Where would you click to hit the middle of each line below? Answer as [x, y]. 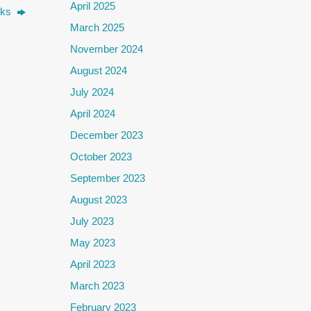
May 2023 [93, 242]
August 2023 [99, 199]
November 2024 [107, 49]
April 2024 [93, 113]
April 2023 [93, 264]
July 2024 [92, 92]
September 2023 [108, 178]
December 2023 [107, 135]
